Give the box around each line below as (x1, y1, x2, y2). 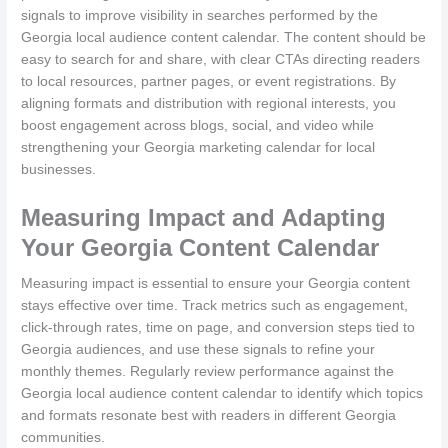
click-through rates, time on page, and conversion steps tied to (21, 320, 416, 336)
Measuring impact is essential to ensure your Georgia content (21, 276, 411, 292)
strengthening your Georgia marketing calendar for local (21, 140, 376, 156)
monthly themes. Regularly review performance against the (21, 364, 395, 380)
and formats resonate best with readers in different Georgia (21, 408, 397, 424)
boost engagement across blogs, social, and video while (21, 118, 375, 134)
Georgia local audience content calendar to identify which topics (21, 386, 424, 402)
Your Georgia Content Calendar (21, 234, 380, 262)
